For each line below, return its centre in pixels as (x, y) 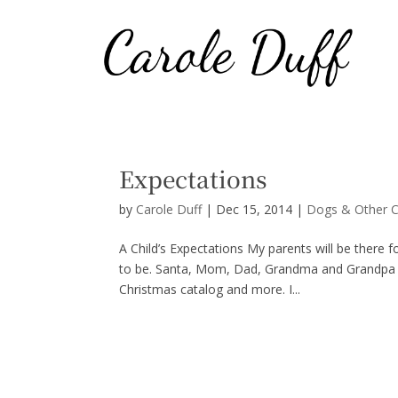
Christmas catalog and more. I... (210, 289)
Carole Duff (169, 209)
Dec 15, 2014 (255, 209)
